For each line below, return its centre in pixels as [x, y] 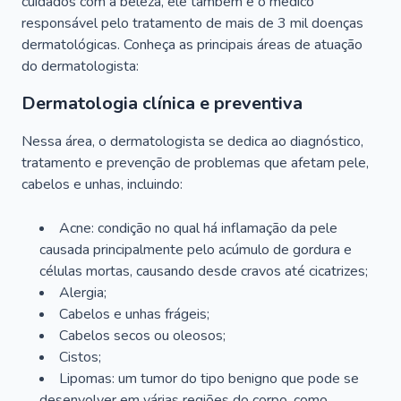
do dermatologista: [80, 66]
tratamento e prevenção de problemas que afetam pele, [195, 163]
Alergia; [83, 293]
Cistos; [80, 357]
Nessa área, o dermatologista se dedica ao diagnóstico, [192, 141]
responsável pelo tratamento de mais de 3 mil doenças [192, 23]
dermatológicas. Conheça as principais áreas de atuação [192, 45]
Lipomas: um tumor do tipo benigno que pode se [209, 379]
